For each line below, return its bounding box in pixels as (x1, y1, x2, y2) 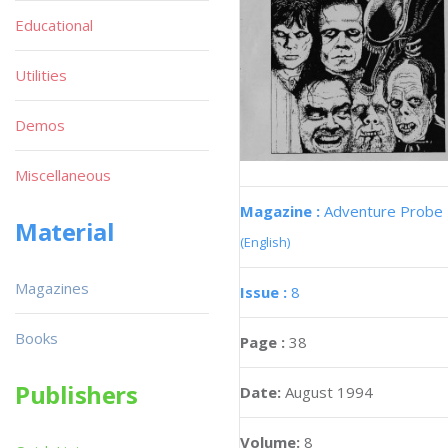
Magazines (15, 278, 89, 298)
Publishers (15, 378, 138, 411)
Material (15, 215, 115, 248)
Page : (240, 331, 289, 352)
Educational (15, 15, 93, 35)
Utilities (15, 65, 67, 85)
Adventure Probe (324, 200, 443, 221)
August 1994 (285, 381, 373, 402)
